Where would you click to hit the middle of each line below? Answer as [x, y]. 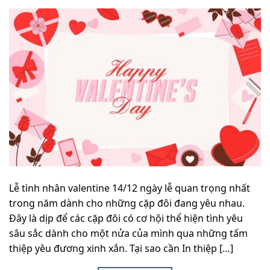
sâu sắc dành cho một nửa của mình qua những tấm [128, 233]
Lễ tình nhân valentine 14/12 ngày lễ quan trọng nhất [130, 188]
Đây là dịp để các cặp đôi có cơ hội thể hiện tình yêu [126, 218]
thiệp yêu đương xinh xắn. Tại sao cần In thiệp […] [121, 248]
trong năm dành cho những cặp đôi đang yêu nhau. [127, 203]
